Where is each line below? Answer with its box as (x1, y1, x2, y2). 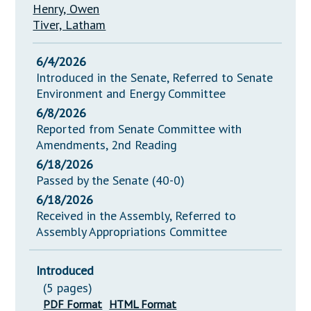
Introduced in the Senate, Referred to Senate (36, 69, 274, 86)
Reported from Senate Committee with (36, 121, 242, 137)
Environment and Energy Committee (36, 85, 226, 102)
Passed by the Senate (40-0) (36, 172, 185, 189)
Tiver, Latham (33, 17, 106, 33)
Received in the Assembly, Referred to (36, 208, 237, 224)
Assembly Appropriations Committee (36, 224, 228, 240)
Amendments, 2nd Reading (36, 137, 178, 153)
